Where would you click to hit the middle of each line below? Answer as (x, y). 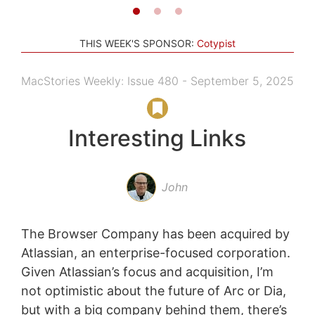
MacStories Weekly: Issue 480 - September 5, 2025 (157, 81)
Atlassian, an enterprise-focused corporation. (155, 252)
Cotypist (216, 43)
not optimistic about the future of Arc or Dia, (153, 290)
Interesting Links (157, 138)
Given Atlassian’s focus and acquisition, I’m (147, 271)
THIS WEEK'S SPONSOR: (137, 43)
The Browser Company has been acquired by (155, 233)
